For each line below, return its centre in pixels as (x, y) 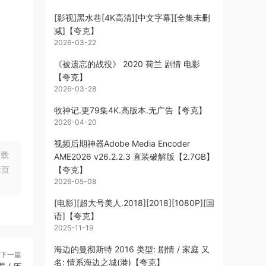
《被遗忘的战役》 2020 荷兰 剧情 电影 (127, 64)
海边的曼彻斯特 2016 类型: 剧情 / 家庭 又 (132, 249)
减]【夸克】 (76, 31)
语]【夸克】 (76, 216)
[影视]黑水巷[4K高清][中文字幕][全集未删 (132, 18)
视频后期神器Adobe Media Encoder (122, 143)
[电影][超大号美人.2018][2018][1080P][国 (134, 203)
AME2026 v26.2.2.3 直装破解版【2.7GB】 (134, 156)
